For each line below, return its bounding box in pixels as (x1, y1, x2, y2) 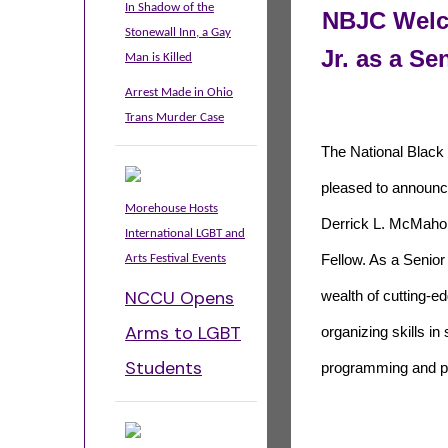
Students (125, 356, 202, 380)
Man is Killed (125, 51, 192, 64)
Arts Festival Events (125, 252, 226, 265)
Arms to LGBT (125, 321, 241, 345)
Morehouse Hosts (125, 202, 218, 215)
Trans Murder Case (125, 111, 224, 124)
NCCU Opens (125, 286, 234, 310)
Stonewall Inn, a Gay (125, 26, 231, 39)
